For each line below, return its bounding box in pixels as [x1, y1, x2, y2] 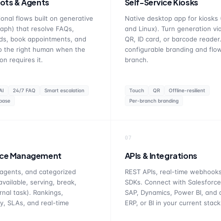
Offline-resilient [168, 87, 205, 93]
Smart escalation [44, 87, 84, 93]
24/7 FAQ [12, 87, 36, 93]
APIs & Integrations [124, 150, 197, 161]
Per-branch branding [129, 98, 179, 104]
